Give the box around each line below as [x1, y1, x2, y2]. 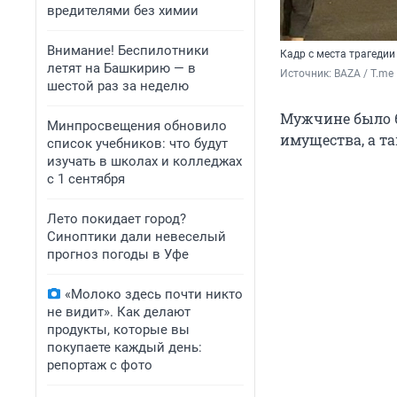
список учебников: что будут [47, 136, 228, 152]
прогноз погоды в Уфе [47, 246, 189, 262]
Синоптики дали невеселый [47, 229, 226, 245]
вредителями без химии [47, 3, 198, 19]
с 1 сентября [47, 171, 125, 187]
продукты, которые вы [47, 322, 190, 338]
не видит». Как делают [47, 304, 191, 320]
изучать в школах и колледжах [47, 153, 242, 169]
